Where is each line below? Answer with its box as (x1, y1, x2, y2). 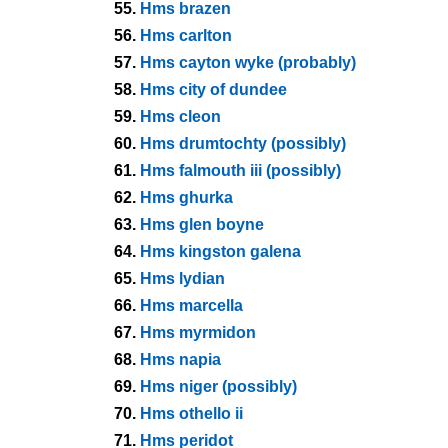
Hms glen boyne (140, 216, 264, 233)
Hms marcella (140, 297, 243, 314)
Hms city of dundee (140, 81, 287, 98)
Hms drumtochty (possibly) (140, 135, 346, 152)
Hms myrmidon (140, 324, 256, 341)
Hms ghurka (140, 189, 233, 206)
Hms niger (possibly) (140, 378, 297, 395)
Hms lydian (140, 270, 225, 287)
